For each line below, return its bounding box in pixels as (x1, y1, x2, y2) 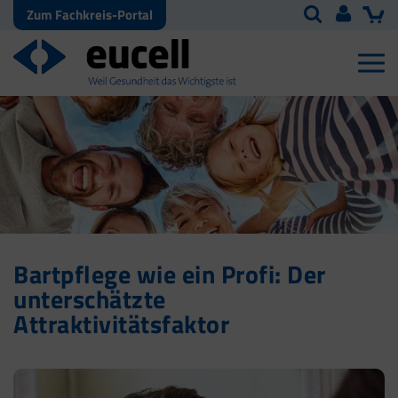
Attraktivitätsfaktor (13, 305, 229, 344)
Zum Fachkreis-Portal (27, 4, 153, 25)
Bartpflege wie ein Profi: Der (13, 255, 326, 294)
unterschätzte (13, 280, 166, 319)
